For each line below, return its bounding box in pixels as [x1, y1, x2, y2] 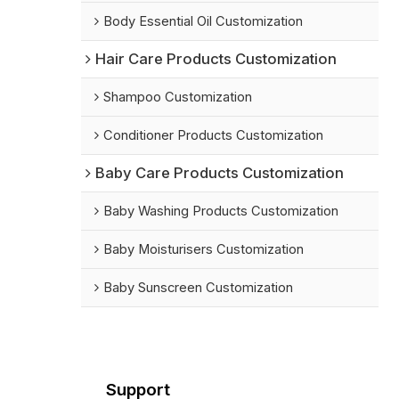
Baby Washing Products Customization [103, 203, 339, 220]
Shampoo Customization [103, 89, 253, 106]
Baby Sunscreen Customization [103, 280, 294, 297]
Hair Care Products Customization [95, 50, 338, 69]
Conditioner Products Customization [103, 127, 324, 144]
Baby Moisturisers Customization [103, 241, 305, 258]
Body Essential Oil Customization [103, 13, 304, 30]
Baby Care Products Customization [95, 164, 345, 183]
